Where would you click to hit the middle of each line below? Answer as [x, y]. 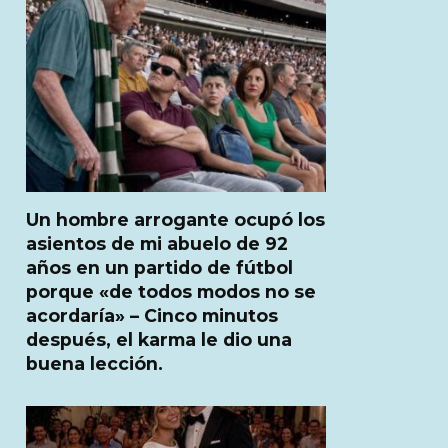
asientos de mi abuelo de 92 [157, 243]
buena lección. [94, 363]
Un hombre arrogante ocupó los [175, 219]
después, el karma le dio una [159, 339]
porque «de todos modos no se [171, 291]
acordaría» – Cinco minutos [152, 315]
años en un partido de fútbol [159, 267]
